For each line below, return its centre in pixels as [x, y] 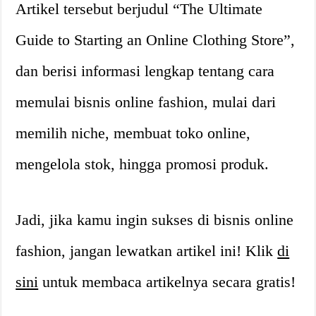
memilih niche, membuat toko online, [133, 133]
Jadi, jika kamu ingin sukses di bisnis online [155, 219]
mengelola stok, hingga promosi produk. [142, 164]
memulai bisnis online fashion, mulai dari [146, 102]
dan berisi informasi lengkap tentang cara [145, 71]
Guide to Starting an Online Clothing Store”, [156, 39]
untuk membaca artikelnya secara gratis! [167, 281]
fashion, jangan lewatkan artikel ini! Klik [147, 250]
